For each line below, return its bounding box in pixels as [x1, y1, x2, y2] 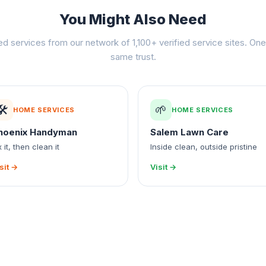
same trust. [110, 51, 156, 62]
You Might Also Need [59, 11, 207, 28]
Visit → [150, 162, 176, 172]
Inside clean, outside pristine [150, 142, 257, 151]
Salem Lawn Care [150, 126, 229, 138]
